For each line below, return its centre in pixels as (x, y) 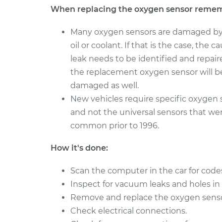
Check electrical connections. (129, 211)
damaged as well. (105, 85)
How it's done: (79, 148)
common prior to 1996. (115, 126)
